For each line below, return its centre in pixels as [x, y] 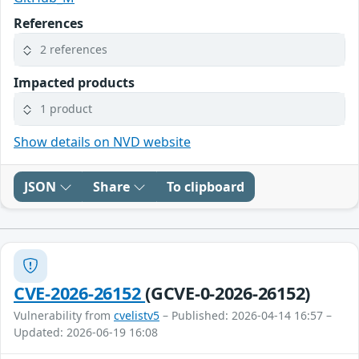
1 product [66, 109]
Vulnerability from [64, 315]
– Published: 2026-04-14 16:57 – [246, 315]
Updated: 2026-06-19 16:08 [86, 332]
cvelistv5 [137, 315]
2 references [74, 50]
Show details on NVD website [102, 141]
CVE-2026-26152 [80, 292]
